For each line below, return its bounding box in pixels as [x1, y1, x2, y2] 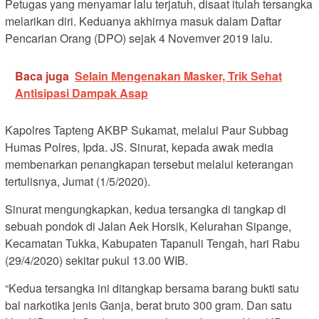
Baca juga [15, 68, 69, 85]
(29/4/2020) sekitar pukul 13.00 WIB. [5, 252, 188, 269]
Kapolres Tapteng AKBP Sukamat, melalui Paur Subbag [5, 122, 288, 139]
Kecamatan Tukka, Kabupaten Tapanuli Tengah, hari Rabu [5, 235, 300, 252]
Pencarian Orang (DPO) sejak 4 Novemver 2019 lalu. [5, 30, 273, 47]
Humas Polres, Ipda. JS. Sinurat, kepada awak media [5, 139, 273, 156]
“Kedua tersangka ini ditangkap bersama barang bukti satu [5, 280, 299, 297]
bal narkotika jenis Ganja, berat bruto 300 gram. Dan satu [5, 297, 292, 314]
